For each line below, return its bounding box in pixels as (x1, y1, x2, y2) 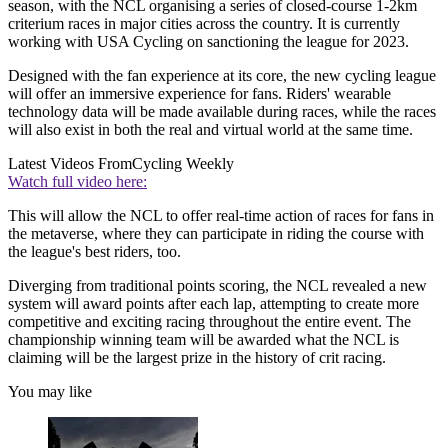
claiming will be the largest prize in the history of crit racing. (8, 349, 386, 367)
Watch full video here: (8, 173, 147, 191)
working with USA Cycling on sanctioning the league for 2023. (8, 33, 413, 51)
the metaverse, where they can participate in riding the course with (8, 225, 424, 243)
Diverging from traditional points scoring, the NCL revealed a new (8, 277, 427, 295)
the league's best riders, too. (8, 243, 185, 261)
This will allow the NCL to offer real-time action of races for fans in (8, 207, 434, 225)
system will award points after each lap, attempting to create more (8, 295, 419, 313)
